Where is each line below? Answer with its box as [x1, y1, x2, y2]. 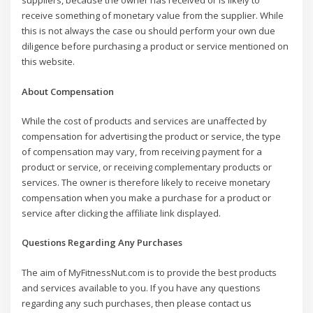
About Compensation [22, 85, 115, 98]
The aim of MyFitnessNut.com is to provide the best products [22, 265, 277, 279]
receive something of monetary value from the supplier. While [22, 9, 284, 22]
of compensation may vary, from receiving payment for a [22, 145, 263, 158]
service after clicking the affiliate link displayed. [22, 206, 221, 219]
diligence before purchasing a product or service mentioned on [22, 40, 289, 53]
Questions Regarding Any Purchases [22, 236, 183, 249]
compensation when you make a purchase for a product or [22, 191, 272, 204]
